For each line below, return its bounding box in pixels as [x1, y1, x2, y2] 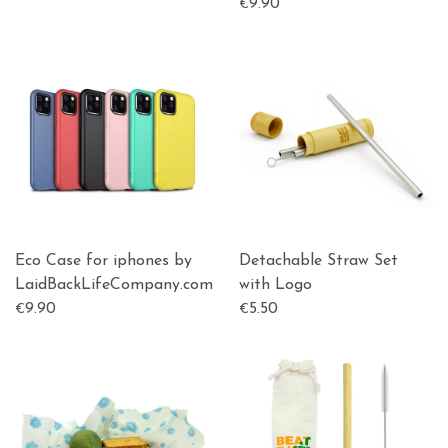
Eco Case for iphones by [15, 253, 192, 269]
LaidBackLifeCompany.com [15, 277, 213, 293]
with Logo [239, 277, 312, 293]
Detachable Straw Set [239, 253, 398, 269]
